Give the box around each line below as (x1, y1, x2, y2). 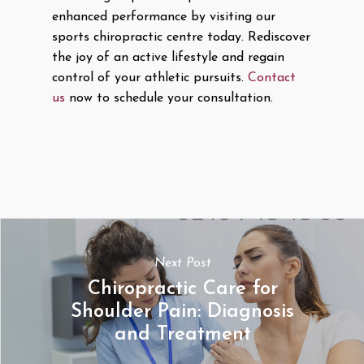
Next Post (154, 257, 211, 271)
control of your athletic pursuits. (52, 71, 248, 85)
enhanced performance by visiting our (52, 11, 275, 24)
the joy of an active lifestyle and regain (52, 51, 284, 65)
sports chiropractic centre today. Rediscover (52, 31, 310, 45)
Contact (248, 71, 296, 85)
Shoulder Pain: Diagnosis (71, 302, 294, 323)
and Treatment (114, 325, 251, 345)
